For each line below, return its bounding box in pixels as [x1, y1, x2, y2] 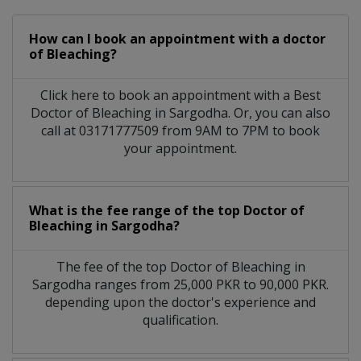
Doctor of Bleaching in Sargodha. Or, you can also [31, 103, 330, 122]
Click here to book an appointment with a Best [40, 85, 321, 104]
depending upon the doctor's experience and [45, 293, 316, 311]
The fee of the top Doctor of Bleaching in [56, 257, 305, 276]
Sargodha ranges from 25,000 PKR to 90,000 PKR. [32, 275, 329, 293]
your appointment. [124, 139, 237, 157]
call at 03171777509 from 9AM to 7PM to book [41, 121, 320, 139]
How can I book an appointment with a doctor [29, 29, 326, 48]
